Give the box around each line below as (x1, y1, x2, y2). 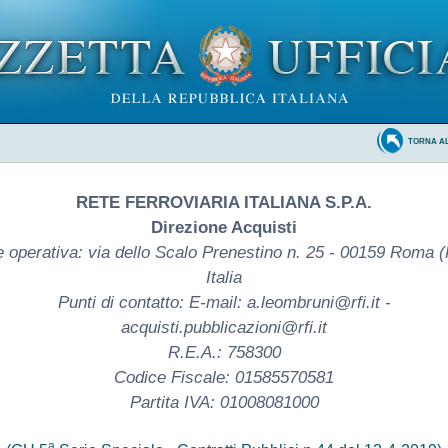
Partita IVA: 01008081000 (129, 392, 319, 412)
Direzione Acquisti (151, 217, 297, 237)
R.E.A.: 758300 (167, 342, 281, 362)
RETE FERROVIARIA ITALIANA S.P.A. (76, 192, 372, 212)
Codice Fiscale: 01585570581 (114, 367, 334, 387)
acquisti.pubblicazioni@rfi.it (121, 317, 327, 337)
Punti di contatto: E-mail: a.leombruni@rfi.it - (57, 292, 391, 312)
